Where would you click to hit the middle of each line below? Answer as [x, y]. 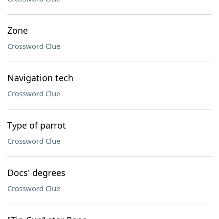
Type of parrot [37, 125]
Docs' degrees [36, 173]
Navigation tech [40, 78]
